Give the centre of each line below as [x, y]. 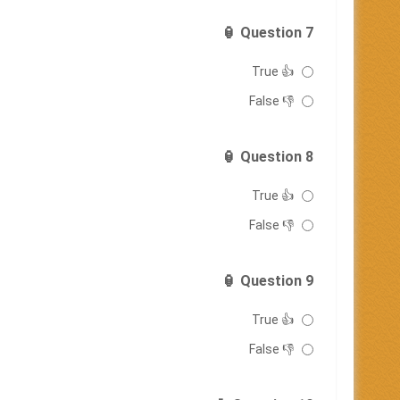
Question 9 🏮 [277, 281]
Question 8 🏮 [277, 157]
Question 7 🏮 [277, 33]
